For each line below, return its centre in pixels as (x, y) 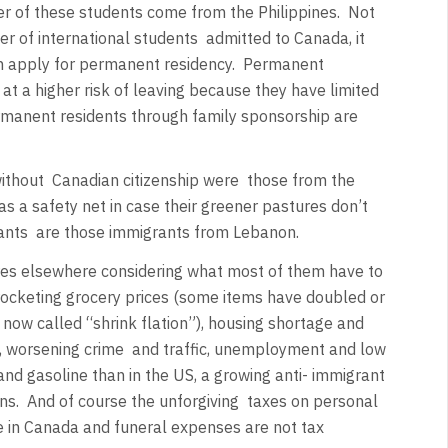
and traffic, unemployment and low (258, 348)
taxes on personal (312, 400)
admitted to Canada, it (285, 37)
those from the (300, 180)
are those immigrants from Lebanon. (169, 232)
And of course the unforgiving (132, 400)
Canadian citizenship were (145, 180)
